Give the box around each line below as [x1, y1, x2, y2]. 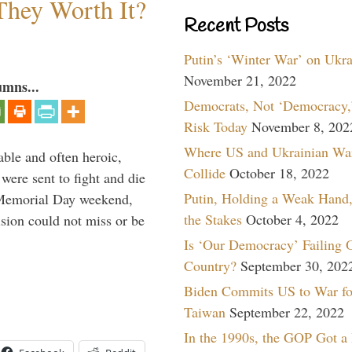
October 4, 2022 [246, 209, 339, 229]
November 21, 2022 [184, 70, 296, 90]
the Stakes [184, 209, 242, 229]
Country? [184, 255, 236, 275]
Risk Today [184, 116, 247, 136]
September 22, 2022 [229, 302, 344, 321]
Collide [184, 163, 225, 182]
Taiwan [184, 302, 225, 321]
